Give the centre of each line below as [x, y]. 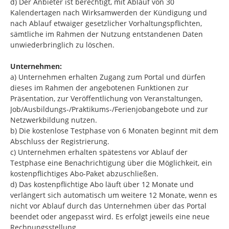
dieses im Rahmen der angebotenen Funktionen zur [99, 88]
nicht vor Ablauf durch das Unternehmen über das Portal [108, 206]
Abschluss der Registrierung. [60, 141]
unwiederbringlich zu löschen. [62, 45]
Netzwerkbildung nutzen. [54, 120]
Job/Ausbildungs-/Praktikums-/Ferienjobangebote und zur [109, 109]
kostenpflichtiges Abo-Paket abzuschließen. [84, 174]
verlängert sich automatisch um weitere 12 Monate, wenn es [114, 195]
